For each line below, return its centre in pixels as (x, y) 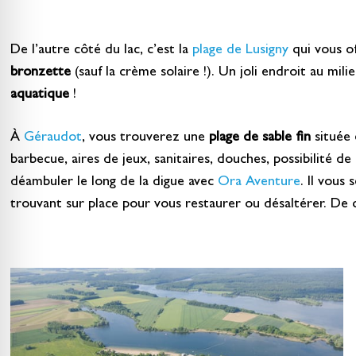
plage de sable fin (259, 139)
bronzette (40, 74)
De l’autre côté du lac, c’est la (101, 51)
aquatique (39, 96)
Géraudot (52, 139)
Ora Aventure (259, 183)
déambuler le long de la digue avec (114, 183)
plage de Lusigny (240, 51)
